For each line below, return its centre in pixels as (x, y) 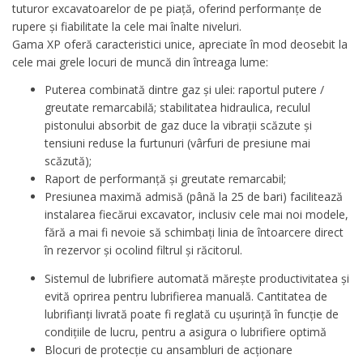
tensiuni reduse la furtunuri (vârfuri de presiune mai (177, 143)
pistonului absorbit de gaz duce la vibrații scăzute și (178, 126)
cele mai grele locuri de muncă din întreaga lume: (140, 62)
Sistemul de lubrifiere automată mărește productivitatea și (197, 278)
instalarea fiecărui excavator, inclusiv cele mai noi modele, (196, 215)
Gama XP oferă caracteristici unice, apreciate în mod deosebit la (180, 44)
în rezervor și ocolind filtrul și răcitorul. (143, 250)
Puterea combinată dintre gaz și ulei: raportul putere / (184, 90)
